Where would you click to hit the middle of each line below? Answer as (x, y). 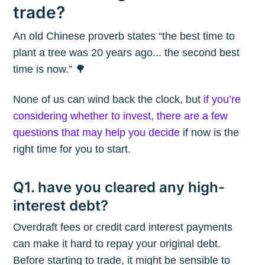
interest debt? (61, 206)
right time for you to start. (72, 149)
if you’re (222, 100)
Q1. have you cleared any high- (119, 188)
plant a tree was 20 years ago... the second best (127, 52)
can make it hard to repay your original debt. (117, 244)
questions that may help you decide (97, 133)
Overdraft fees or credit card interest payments (123, 227)
